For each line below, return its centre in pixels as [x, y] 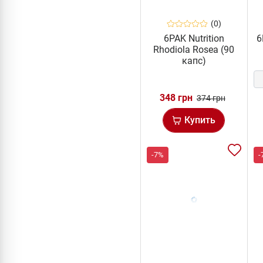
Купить [200, 120]
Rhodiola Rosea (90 [194, 50]
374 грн [211, 98]
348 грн [176, 98]
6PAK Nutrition [194, 39]
